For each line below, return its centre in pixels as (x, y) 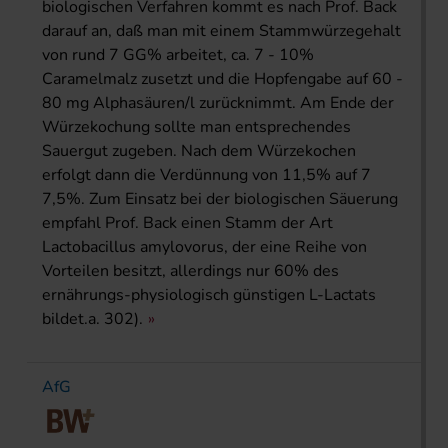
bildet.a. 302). (92, 318)
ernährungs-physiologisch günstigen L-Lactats (209, 294)
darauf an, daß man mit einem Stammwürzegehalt (221, 30)
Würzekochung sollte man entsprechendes (196, 126)
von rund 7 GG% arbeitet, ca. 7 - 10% (178, 54)
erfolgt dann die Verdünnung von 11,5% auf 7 (206, 174)
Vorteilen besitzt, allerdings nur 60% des (190, 270)
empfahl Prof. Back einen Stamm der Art (187, 222)
